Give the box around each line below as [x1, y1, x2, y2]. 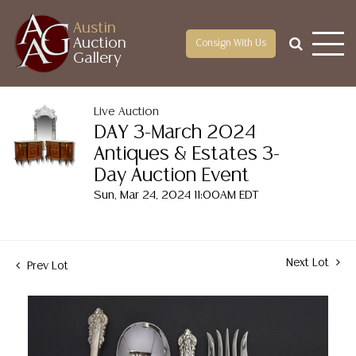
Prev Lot [24, 261, 68, 272]
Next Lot [286, 257, 332, 269]
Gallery [73, 51, 122, 66]
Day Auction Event [94, 167, 250, 185]
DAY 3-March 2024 [94, 124, 256, 142]
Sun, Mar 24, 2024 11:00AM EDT [94, 189, 258, 201]
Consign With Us [195, 38, 266, 48]
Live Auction [94, 106, 159, 118]
